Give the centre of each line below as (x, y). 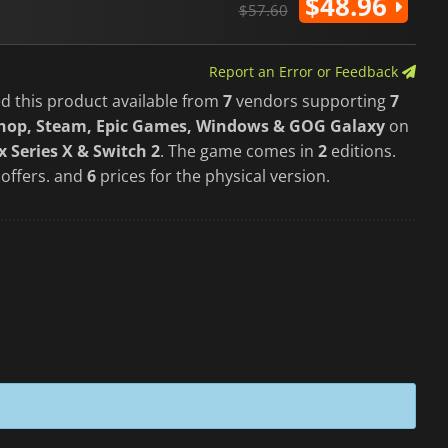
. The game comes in (239, 150)
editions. (361, 150)
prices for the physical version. (213, 175)
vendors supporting (311, 100)
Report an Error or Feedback (305, 71)
